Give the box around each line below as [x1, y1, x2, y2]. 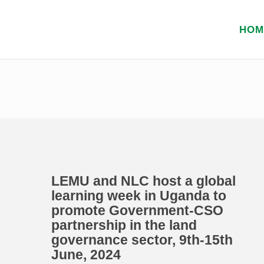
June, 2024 [51, 247, 121, 262]
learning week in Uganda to [51, 188, 226, 203]
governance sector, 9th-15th [51, 232, 233, 247]
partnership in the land [51, 217, 197, 233]
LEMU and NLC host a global [51, 173, 236, 189]
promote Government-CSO [51, 203, 223, 218]
